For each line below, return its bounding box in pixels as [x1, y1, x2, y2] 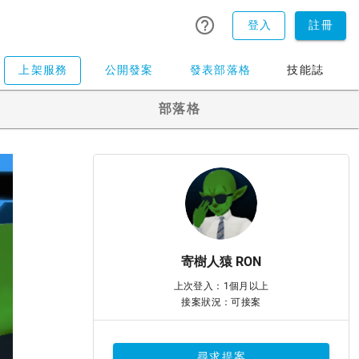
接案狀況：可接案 [181, 296, 261, 308]
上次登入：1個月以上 [173, 280, 269, 292]
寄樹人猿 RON [181, 254, 261, 269]
